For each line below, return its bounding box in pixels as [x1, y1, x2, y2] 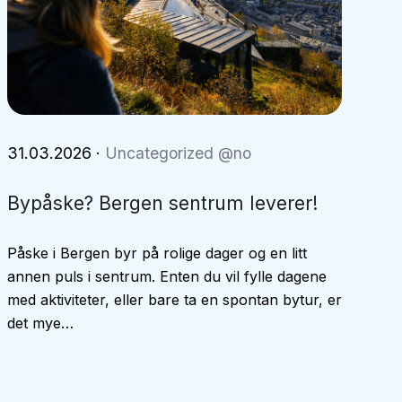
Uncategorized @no [104, 144, 251, 162]
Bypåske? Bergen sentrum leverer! [6, 192, 319, 214]
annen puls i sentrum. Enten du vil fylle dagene [6, 267, 327, 285]
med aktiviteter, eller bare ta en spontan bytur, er [6, 291, 342, 309]
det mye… [6, 314, 74, 332]
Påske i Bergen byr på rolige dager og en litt [6, 244, 307, 262]
